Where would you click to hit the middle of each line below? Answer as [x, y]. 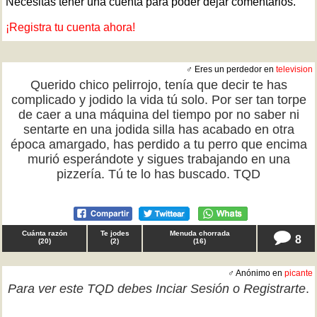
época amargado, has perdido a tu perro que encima [158, 144]
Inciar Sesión [192, 289]
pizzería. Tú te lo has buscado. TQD [158, 174]
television [294, 69]
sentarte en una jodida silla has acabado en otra [158, 129]
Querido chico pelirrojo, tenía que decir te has [158, 85]
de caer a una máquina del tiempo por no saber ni [158, 115]
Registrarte [275, 289]
